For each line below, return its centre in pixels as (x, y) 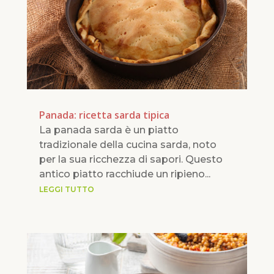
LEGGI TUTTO (66, 189)
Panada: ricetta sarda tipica (104, 115)
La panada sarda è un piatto (109, 130)
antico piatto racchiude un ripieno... (124, 174)
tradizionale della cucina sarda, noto (128, 144)
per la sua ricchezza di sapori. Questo (131, 159)
